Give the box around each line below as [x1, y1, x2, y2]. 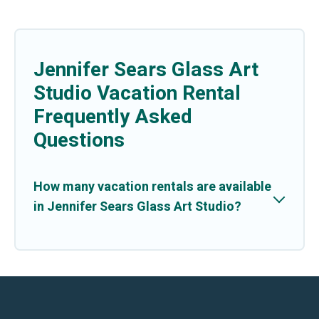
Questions [33, 125, 125, 155]
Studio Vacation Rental [33, 78, 241, 108]
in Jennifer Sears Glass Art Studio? [33, 197, 241, 216]
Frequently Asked [33, 102, 192, 132]
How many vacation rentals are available [33, 177, 271, 197]
